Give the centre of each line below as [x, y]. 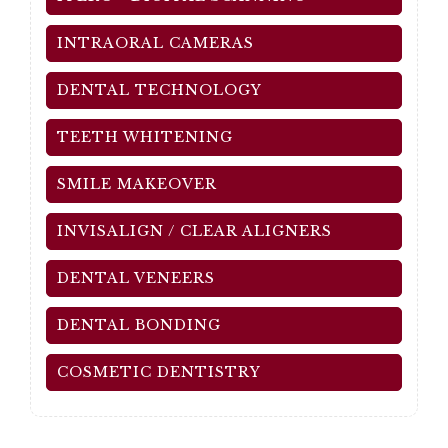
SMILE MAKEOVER [137, 184]
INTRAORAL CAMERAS [155, 43]
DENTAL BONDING [139, 325]
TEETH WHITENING [145, 137]
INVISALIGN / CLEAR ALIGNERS [194, 231]
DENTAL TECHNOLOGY [159, 90]
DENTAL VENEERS [136, 278]
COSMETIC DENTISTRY [159, 372]
